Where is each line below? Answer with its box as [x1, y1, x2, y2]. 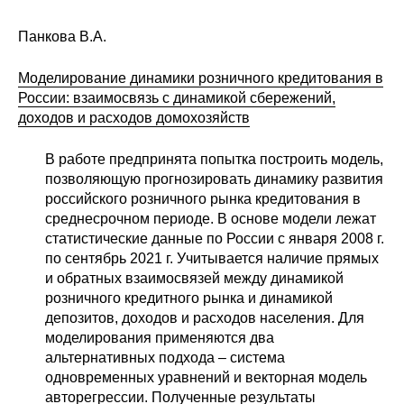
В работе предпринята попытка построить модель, [45, 151, 383, 167]
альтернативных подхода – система [45, 349, 285, 365]
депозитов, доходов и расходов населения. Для [45, 309, 364, 326]
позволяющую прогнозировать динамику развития [45, 170, 383, 187]
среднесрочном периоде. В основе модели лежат [45, 210, 376, 226]
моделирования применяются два [45, 329, 274, 345]
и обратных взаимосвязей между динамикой [45, 270, 344, 286]
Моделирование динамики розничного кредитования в [18, 69, 383, 86]
